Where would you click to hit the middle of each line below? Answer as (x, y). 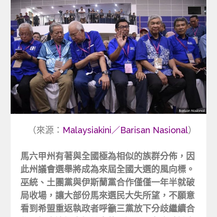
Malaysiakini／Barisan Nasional (125, 130)
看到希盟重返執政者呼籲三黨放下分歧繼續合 (108, 208)
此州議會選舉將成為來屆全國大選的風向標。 (108, 169)
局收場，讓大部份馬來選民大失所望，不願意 (108, 195)
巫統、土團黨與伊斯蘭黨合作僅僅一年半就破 (108, 182)
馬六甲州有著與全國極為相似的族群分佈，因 (108, 156)
